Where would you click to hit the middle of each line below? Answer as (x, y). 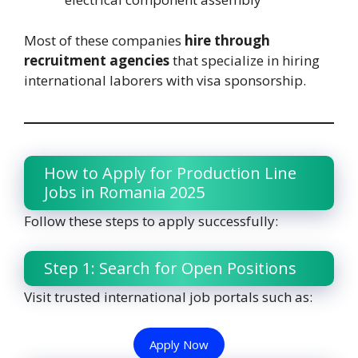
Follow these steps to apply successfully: (151, 221)
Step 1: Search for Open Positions (170, 268)
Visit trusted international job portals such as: (168, 297)
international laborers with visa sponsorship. (165, 80)
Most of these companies (104, 40)
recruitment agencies (97, 60)
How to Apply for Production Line (170, 173)
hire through (227, 40)
